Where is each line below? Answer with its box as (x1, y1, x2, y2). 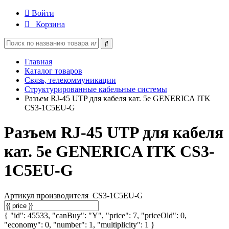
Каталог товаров (25, 66, 82, 75)
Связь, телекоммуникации (25, 76, 116, 84)
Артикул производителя (4, 191, 90, 200)
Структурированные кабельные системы (25, 85, 167, 94)
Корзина (36, 20, 65, 29)
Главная (25, 57, 52, 66)
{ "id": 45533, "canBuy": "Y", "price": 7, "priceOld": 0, (4, 211, 187, 220)
